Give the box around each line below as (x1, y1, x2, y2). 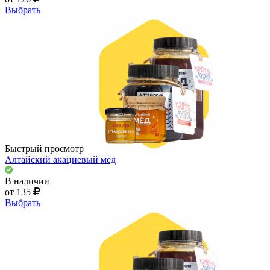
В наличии (5, 175, 49, 186)
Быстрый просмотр (5, 143, 84, 154)
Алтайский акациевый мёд (5, 154, 116, 165)
